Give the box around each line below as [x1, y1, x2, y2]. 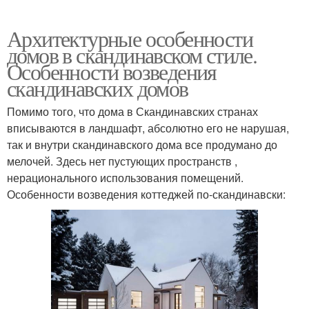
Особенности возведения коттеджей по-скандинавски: [7, 186, 286, 202]
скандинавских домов [7, 72, 188, 103]
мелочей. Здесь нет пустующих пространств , [7, 152, 237, 169]
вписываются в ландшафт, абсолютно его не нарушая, [7, 119, 289, 136]
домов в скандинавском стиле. [7, 39, 257, 70]
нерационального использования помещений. [7, 169, 243, 186]
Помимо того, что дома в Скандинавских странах [7, 103, 258, 119]
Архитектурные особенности [7, 23, 252, 53]
